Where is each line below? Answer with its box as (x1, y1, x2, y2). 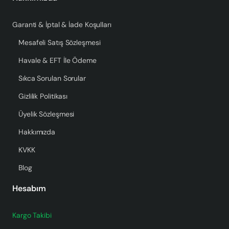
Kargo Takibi (12, 210, 52, 220)
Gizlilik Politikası (18, 91, 68, 101)
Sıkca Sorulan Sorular (18, 73, 86, 83)
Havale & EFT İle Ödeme (18, 55, 97, 65)
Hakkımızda (18, 127, 55, 136)
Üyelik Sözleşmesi (18, 109, 75, 119)
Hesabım (12, 182, 46, 194)
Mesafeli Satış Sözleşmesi (18, 37, 101, 47)
